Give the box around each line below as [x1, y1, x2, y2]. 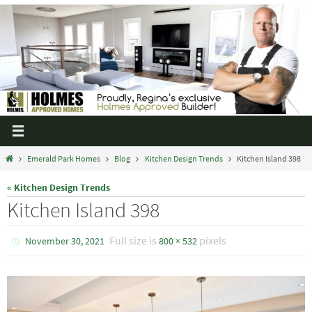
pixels [197, 233, 227, 247]
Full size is [109, 233, 159, 247]
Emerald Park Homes [27, 153, 101, 164]
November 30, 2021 [25, 234, 105, 247]
